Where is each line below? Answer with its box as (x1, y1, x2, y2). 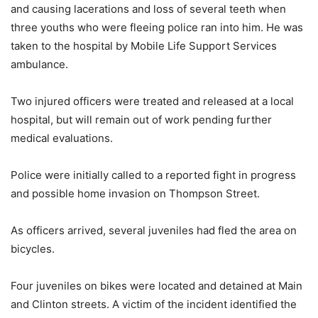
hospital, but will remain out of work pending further (11, 113, 272, 126)
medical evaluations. (11, 131, 113, 145)
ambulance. (11, 57, 68, 71)
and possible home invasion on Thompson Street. (11, 187, 260, 200)
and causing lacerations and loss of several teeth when (11, 2, 286, 16)
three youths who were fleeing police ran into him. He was (11, 21, 303, 34)
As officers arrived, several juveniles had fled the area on (11, 224, 297, 237)
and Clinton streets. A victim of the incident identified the (11, 297, 297, 311)
